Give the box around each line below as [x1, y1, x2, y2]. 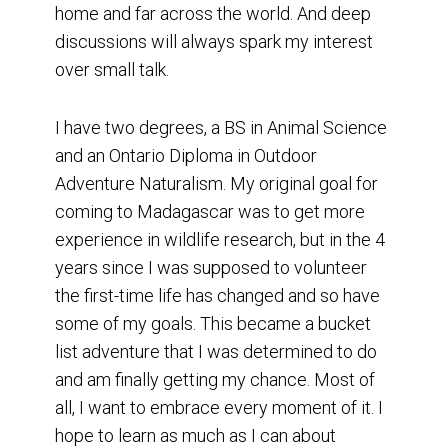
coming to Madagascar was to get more [55, 201, 365, 223]
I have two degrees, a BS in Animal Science [55, 117, 387, 139]
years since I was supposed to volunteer [55, 257, 367, 279]
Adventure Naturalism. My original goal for [55, 173, 378, 195]
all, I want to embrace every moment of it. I [55, 397, 383, 419]
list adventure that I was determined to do [55, 341, 377, 363]
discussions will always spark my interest [55, 31, 373, 53]
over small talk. [55, 59, 169, 81]
